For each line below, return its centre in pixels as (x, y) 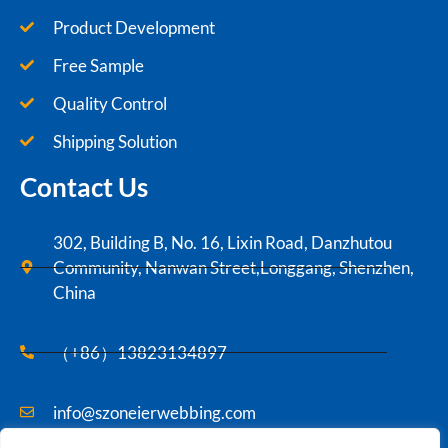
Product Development (133, 27)
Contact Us (84, 186)
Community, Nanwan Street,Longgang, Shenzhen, (233, 267)
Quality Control (109, 103)
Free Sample (98, 65)
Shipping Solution (114, 141)
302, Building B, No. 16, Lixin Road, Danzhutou (222, 242)
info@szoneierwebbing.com (154, 412)
